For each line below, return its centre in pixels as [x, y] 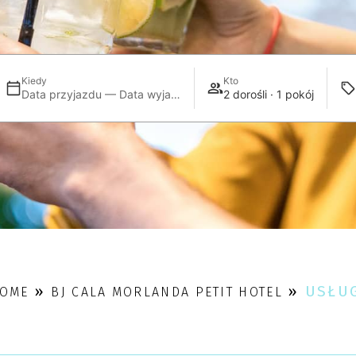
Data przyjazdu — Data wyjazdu [175, 94]
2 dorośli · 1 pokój [269, 94]
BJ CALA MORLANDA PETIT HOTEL [167, 292]
